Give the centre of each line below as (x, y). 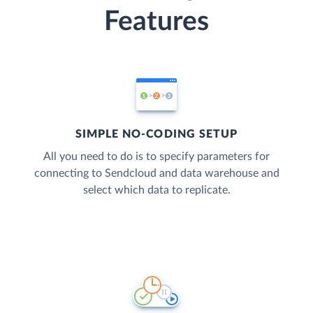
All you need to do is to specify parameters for (156, 156)
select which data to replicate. (156, 190)
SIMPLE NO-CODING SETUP (156, 134)
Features (156, 22)
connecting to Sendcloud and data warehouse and (156, 173)
